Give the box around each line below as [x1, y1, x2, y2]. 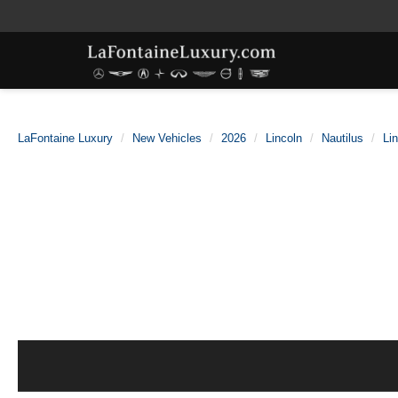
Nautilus [322, 131, 363, 145]
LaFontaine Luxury [18, 131, 113, 145]
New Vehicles [132, 131, 202, 145]
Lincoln [266, 131, 302, 145]
